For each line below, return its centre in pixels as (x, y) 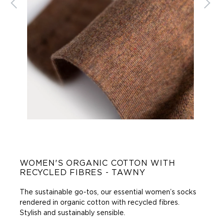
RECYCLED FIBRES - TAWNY (83, 173)
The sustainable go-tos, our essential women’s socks (108, 193)
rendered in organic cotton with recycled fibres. (100, 203)
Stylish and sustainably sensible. (73, 213)
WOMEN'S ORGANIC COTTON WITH (98, 164)
